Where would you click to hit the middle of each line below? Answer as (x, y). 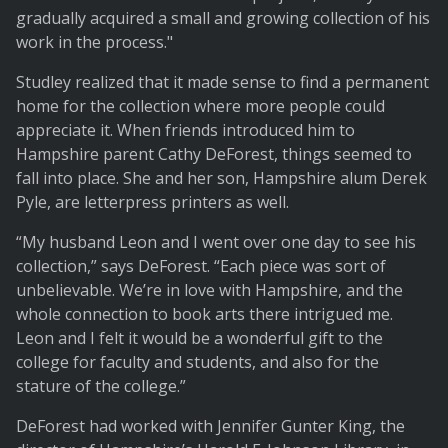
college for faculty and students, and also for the (197, 362)
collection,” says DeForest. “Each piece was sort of (201, 266)
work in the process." (94, 42)
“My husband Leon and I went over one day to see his (216, 242)
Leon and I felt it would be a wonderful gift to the (199, 338)
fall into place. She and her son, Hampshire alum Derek (221, 178)
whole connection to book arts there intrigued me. (204, 314)
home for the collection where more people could (200, 106)
